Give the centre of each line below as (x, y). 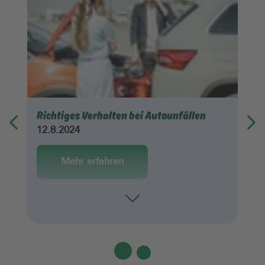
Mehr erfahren (92, 162)
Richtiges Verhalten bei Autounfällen (121, 115)
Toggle (146, 208)
